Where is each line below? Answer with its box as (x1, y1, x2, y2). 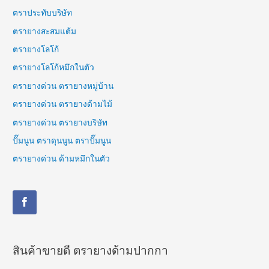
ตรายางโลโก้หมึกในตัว (13, 62, 95, 73)
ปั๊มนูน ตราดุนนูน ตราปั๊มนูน (13, 135, 112, 145)
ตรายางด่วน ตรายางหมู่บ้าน (13, 80, 114, 91)
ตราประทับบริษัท (13, 8, 73, 18)
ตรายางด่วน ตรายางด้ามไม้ (13, 99, 113, 109)
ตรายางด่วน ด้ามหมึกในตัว (13, 154, 110, 164)
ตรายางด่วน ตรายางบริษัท (13, 117, 108, 127)
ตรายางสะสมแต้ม (13, 26, 77, 36)
